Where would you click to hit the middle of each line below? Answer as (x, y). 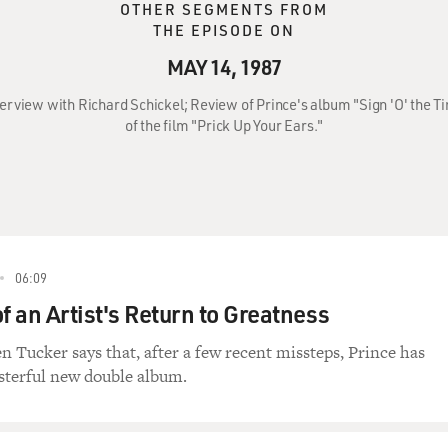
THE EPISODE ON (224, 30)
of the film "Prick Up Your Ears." (224, 125)
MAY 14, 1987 (224, 66)
